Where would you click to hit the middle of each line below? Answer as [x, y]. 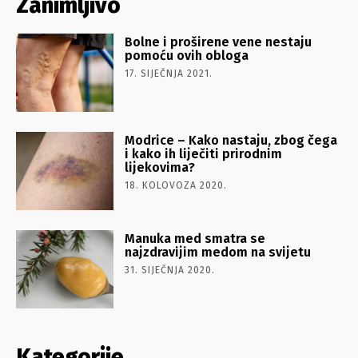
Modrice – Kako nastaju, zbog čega [231, 140]
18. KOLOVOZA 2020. [176, 185]
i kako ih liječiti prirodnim [204, 153]
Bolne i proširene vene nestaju [219, 42]
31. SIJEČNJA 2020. [170, 270]
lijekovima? [160, 167]
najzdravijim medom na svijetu [218, 252]
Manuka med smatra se [195, 238]
